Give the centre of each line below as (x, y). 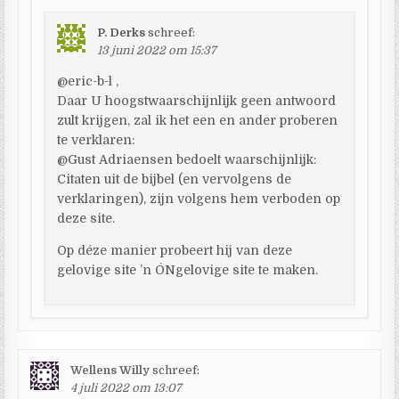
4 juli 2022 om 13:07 (126, 387)
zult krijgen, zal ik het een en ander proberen (198, 120)
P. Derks (122, 32)
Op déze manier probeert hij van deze (175, 250)
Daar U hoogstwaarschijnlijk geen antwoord (197, 100)
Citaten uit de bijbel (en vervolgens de (175, 179)
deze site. (86, 218)
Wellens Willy (110, 370)
